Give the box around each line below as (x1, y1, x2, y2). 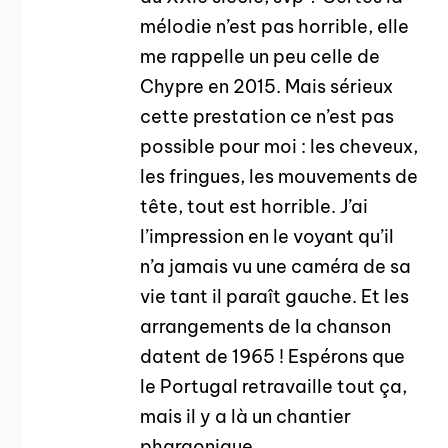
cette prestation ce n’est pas (140, 104, 395, 128)
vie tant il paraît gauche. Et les (140, 284, 410, 308)
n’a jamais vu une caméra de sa (140, 254, 412, 278)
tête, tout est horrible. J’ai (140, 194, 369, 218)
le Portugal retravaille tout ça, (140, 374, 408, 398)
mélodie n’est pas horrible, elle (140, 14, 410, 38)
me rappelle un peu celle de (140, 44, 381, 68)
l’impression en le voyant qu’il (140, 224, 395, 248)
